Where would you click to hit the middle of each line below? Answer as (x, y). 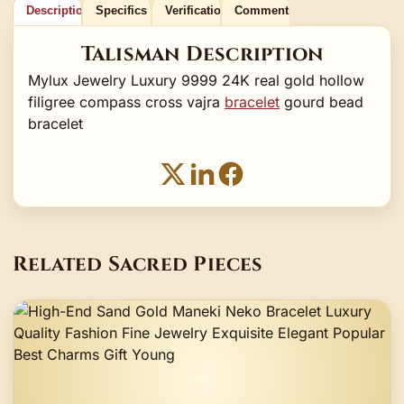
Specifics (121, 10)
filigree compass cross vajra (126, 101)
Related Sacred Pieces (138, 265)
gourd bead (321, 101)
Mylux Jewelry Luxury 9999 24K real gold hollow (196, 80)
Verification (196, 10)
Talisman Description (202, 54)
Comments (264, 10)
